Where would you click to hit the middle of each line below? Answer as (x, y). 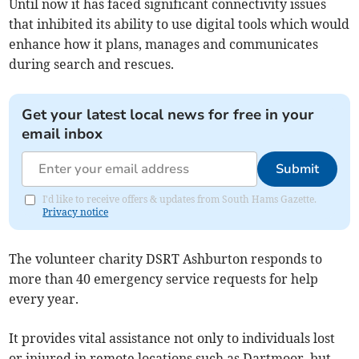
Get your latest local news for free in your (168, 115)
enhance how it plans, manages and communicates (164, 44)
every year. (44, 299)
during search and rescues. (92, 65)
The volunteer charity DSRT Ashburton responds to (166, 259)
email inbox (63, 134)
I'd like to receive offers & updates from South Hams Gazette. (180, 200)
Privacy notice (76, 212)
